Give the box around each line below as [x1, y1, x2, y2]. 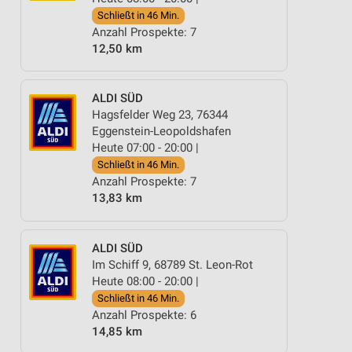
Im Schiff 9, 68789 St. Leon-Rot [92, 257, 253, 272]
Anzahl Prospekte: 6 [92, 307, 196, 322]
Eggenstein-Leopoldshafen [92, 124, 231, 138]
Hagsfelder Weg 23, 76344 [92, 108, 228, 122]
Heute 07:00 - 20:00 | [92, 141, 199, 155]
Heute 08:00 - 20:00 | [92, 273, 199, 288]
